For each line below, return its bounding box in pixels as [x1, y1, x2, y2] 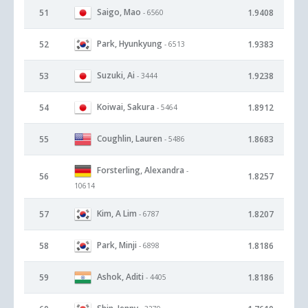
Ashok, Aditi [97, 270, 144, 283]
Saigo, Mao [97, 5, 141, 18]
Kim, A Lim [97, 207, 137, 219]
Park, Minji [97, 239, 137, 251]
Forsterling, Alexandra [97, 164, 184, 176]
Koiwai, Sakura [97, 100, 155, 113]
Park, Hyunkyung [97, 37, 162, 49]
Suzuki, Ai [97, 69, 135, 81]
